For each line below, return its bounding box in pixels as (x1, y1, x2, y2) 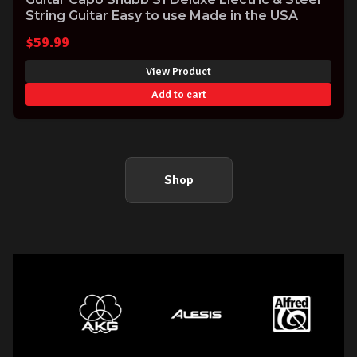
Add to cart (151, 87, 206, 101)
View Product (146, 64, 211, 78)
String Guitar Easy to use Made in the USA (25, 8, 298, 24)
